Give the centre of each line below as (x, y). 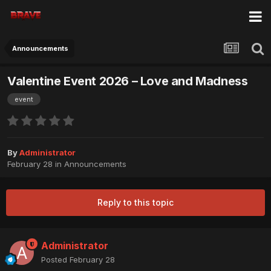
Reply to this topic (135, 203)
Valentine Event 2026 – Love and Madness (128, 81)
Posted (55, 260)
